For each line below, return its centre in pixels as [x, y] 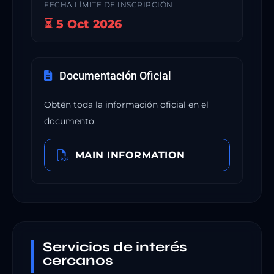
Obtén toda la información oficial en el [126, 104]
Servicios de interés [115, 246]
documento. [70, 121]
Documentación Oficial [114, 76]
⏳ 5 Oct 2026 [83, 24]
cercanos [78, 260]
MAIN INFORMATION [130, 155]
